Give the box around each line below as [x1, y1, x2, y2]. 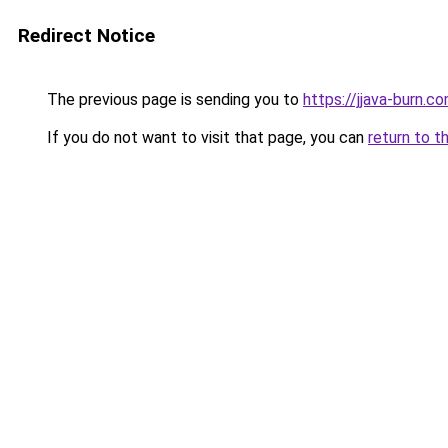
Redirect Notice [18, 24, 155, 47]
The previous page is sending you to [43, 90, 303, 109]
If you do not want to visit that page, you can [43, 128, 368, 147]
